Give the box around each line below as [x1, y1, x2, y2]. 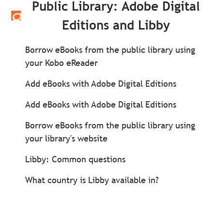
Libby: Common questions [25, 154, 126, 165]
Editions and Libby [62, 17, 170, 33]
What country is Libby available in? [25, 174, 159, 186]
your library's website [25, 133, 108, 144]
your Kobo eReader [25, 57, 98, 68]
